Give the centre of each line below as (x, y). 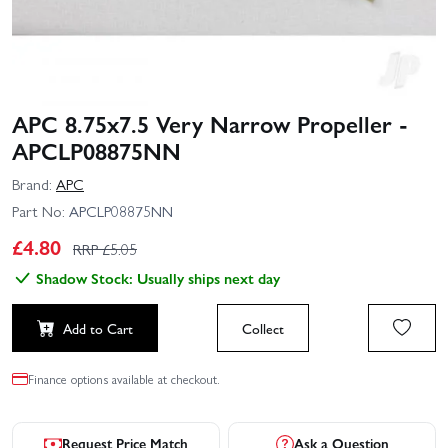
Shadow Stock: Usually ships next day (158, 278)
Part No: (38, 211)
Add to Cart (98, 328)
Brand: (32, 183)
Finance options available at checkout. (124, 378)
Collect (263, 328)
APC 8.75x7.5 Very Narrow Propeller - (210, 123)
